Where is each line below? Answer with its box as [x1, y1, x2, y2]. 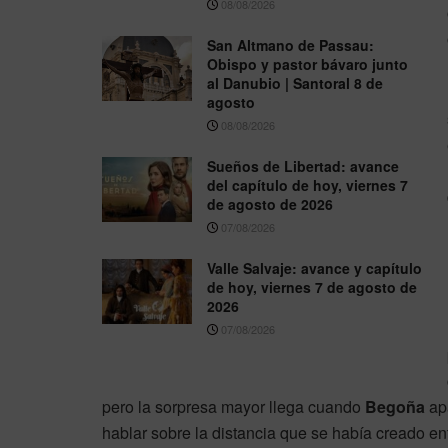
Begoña [365, 395, 425, 419]
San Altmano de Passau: [207, 35, 374, 56]
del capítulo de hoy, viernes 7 [207, 175, 408, 196]
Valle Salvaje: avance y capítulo [207, 258, 422, 279]
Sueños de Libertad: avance [207, 156, 399, 177]
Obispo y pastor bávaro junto [207, 54, 408, 75]
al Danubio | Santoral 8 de [207, 73, 383, 94]
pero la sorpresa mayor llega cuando [102, 395, 365, 419]
